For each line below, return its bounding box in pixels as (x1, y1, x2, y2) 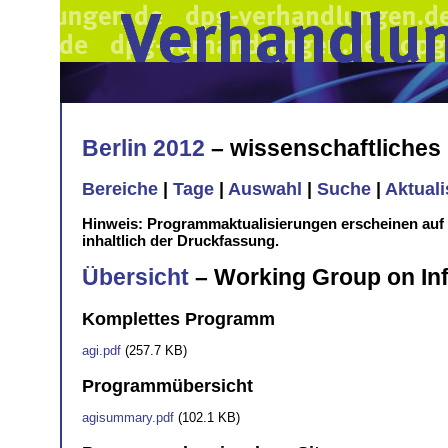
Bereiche (82, 179, 158, 200)
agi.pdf (82, 343, 121, 359)
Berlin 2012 (82, 134, 205, 161)
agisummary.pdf (82, 409, 174, 425)
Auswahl (228, 179, 302, 200)
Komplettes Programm (82, 309, 275, 330)
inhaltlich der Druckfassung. (82, 232, 279, 250)
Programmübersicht (82, 375, 253, 396)
